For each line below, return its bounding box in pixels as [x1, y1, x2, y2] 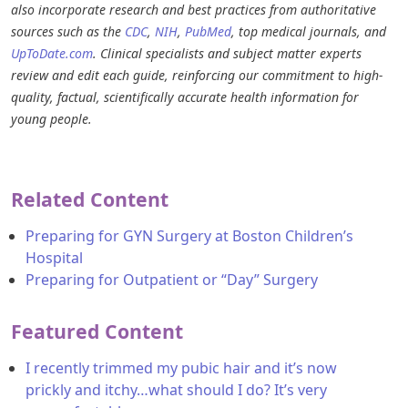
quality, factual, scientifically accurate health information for [11, 87, 359, 106]
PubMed [185, 22, 231, 40]
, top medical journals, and [231, 22, 386, 40]
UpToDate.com [11, 44, 93, 62]
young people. [11, 109, 92, 127]
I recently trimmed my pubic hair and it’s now [25, 357, 337, 378]
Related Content [11, 185, 168, 212]
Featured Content [11, 317, 183, 344]
